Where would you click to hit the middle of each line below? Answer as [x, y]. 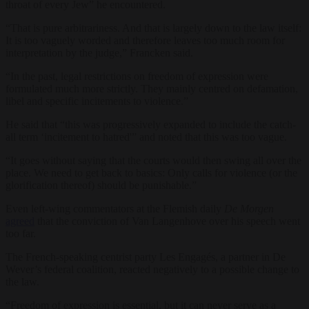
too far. [21, 233]
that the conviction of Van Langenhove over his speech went [167, 221]
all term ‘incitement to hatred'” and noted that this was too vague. [146, 137]
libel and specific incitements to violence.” [97, 101]
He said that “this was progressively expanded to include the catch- [151, 124]
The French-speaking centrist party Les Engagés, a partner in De [146, 257]
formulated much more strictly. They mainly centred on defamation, [152, 88]
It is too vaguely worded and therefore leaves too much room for [145, 40]
